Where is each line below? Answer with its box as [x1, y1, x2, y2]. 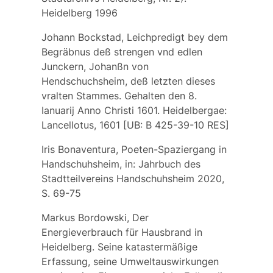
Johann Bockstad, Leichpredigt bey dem [41, 30, 228, 43]
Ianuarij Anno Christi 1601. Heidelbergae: [41, 104, 227, 116]
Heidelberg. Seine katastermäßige [41, 240, 197, 253]
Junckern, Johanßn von [41, 60, 149, 73]
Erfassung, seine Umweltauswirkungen [41, 255, 219, 268]
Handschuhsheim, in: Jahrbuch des [41, 157, 200, 170]
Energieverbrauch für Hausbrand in [41, 225, 202, 238]
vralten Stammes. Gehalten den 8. [41, 89, 197, 102]
